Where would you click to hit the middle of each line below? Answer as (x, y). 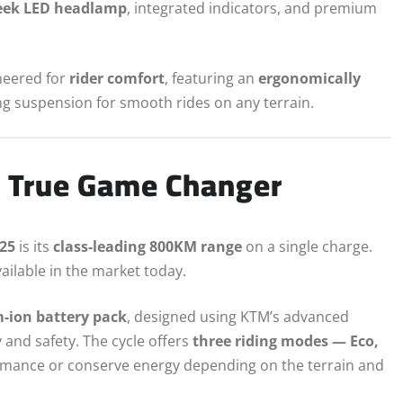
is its (34, 246)
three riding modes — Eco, (286, 340)
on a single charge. (307, 246)
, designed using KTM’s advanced (238, 316)
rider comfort (117, 79)
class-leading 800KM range (148, 246)
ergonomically (309, 79)
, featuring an (211, 79)
